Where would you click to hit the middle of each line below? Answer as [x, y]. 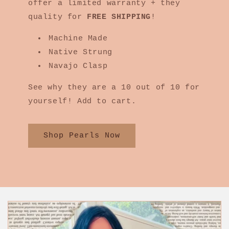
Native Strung [81, 53]
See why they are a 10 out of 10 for [114, 88]
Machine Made [78, 39]
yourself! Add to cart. [82, 102]
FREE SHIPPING [119, 17]
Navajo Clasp [78, 66]
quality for [58, 17]
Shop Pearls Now [82, 135]
